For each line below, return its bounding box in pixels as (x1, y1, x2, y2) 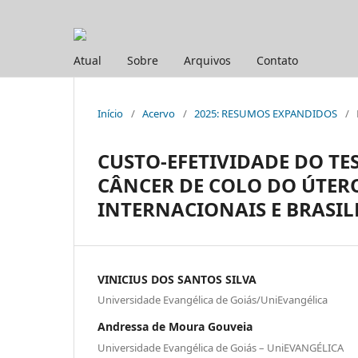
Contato (257, 52, 298, 68)
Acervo (142, 105, 175, 121)
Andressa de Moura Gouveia (97, 319, 253, 335)
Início (97, 105, 123, 121)
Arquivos (184, 52, 231, 68)
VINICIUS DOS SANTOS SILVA (97, 271, 257, 287)
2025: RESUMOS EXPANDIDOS (194, 105, 337, 121)
